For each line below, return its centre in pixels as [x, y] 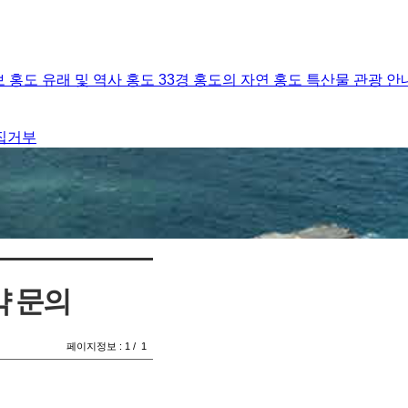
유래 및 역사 [84, 80]
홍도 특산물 [313, 80]
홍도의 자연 [233, 80]
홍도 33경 [159, 80]
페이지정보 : [95, 347]
